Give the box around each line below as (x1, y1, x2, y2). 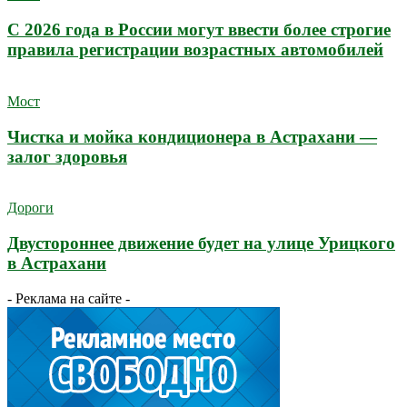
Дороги (7, 200, 54, 216)
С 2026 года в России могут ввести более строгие (7, 20, 391, 40)
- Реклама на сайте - (7, 290, 130, 306)
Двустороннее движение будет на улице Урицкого (7, 233, 395, 253)
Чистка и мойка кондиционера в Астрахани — (7, 126, 377, 146)
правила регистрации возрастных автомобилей (7, 40, 383, 60)
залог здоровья (7, 146, 127, 166)
